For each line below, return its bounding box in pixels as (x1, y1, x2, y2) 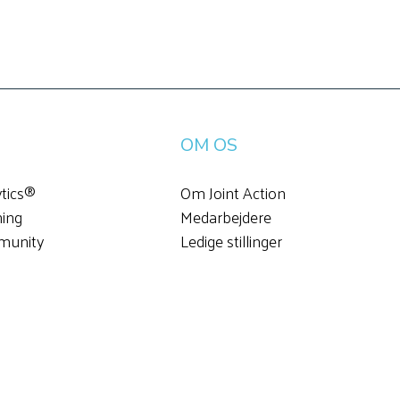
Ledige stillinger (180, 225, 283, 255)
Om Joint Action (180, 177, 287, 207)
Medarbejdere (180, 201, 272, 231)
